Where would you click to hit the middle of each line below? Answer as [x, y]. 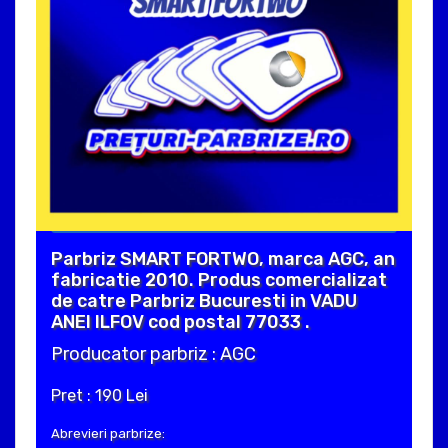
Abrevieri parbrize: [108, 434]
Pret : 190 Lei [99, 396]
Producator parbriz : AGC [153, 354]
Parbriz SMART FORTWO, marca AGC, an [223, 259]
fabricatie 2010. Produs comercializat [219, 280]
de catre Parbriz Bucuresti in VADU [204, 301]
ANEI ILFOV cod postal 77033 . [180, 322]
